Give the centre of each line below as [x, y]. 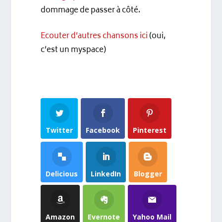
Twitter [59, 130]
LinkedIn [106, 173]
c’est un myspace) [74, 50]
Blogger [148, 173]
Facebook [103, 130]
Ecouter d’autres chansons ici [95, 36]
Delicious [62, 173]
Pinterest [149, 130]
